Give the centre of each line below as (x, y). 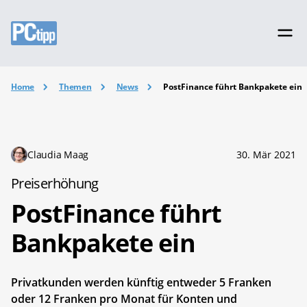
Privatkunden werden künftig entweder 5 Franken (141, 282)
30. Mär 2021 (266, 154)
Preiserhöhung (55, 183)
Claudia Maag (58, 154)
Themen (75, 87)
